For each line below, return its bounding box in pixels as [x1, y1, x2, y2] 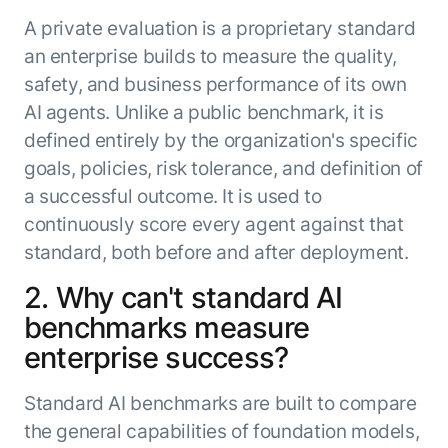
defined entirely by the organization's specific [23, 127, 418, 152]
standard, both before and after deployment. [23, 239, 409, 264]
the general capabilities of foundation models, [23, 419, 420, 444]
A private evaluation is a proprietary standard [23, 15, 416, 40]
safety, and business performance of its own [23, 71, 407, 96]
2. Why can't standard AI [23, 279, 343, 315]
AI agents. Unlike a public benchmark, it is [23, 99, 384, 124]
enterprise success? [23, 339, 289, 375]
